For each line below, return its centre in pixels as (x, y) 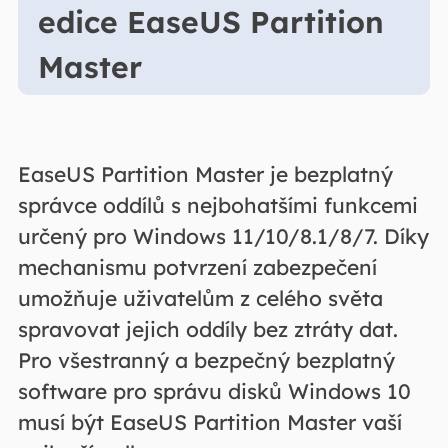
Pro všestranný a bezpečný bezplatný (206, 360)
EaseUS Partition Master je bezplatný (205, 174)
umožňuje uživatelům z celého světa (200, 298)
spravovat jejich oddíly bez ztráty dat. (207, 329)
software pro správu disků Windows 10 (214, 391)
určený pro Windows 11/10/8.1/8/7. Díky (223, 236)
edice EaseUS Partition (210, 22)
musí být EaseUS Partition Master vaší (209, 422)
